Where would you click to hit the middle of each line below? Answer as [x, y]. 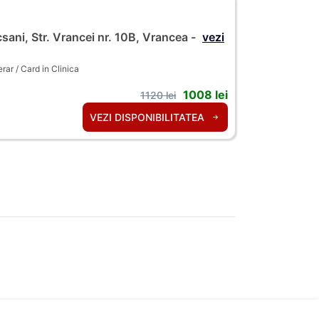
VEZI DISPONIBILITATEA [148, 117]
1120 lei [158, 95]
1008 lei [205, 95]
